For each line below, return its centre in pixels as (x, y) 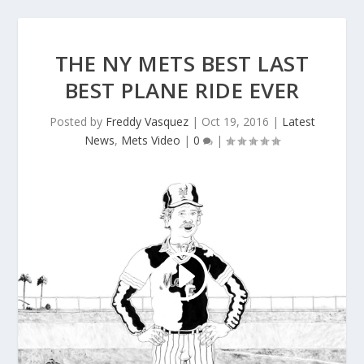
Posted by (77, 121)
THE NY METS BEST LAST (182, 63)
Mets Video (151, 140)
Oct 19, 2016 (235, 121)
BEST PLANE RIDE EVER (182, 90)
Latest (298, 121)
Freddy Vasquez (147, 121)
